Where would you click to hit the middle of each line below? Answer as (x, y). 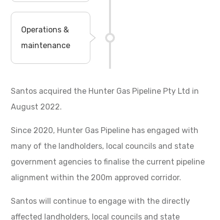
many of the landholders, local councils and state (103, 146)
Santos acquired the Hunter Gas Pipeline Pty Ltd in (105, 91)
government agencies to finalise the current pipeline (108, 162)
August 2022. (37, 107)
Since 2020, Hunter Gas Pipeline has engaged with (105, 130)
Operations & (45, 29)
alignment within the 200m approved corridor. (96, 177)
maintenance (46, 45)
